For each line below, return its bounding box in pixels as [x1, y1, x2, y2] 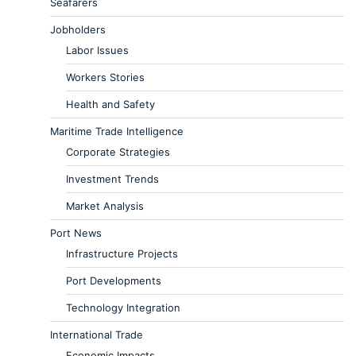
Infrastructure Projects [66, 247, 178, 261]
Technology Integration [66, 301, 180, 315]
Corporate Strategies [66, 145, 170, 159]
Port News [50, 226, 102, 240]
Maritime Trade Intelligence [50, 125, 184, 138]
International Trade [50, 328, 143, 342]
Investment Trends [66, 172, 159, 186]
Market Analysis [66, 199, 144, 213]
